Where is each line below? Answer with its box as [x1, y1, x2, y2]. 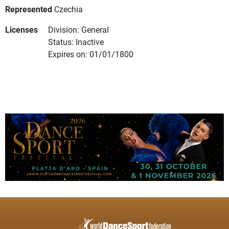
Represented [5, 4, 52, 15]
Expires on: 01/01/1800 [48, 49, 133, 60]
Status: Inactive [48, 36, 104, 48]
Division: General [48, 24, 109, 35]
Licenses [5, 24, 38, 35]
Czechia [54, 4, 83, 15]
